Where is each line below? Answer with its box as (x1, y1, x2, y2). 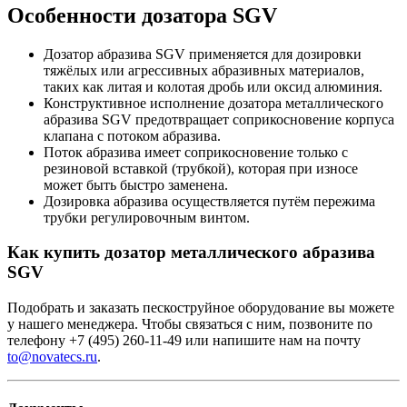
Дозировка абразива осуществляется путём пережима (44, 193, 375, 209)
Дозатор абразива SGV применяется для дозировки (44, 45, 362, 62)
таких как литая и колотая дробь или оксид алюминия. (44, 78, 382, 94)
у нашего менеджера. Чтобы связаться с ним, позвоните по (7, 316, 372, 333)
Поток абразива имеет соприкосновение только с (44, 144, 348, 160)
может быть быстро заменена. (44, 176, 228, 193)
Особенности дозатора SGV (7, 3, 277, 27)
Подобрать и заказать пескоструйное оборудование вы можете (7, 300, 394, 316)
